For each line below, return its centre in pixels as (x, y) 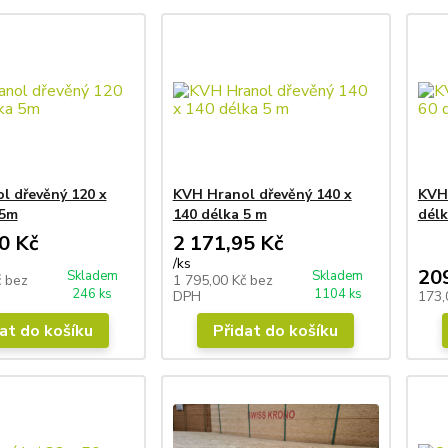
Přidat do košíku (276, 330)
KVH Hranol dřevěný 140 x (262, 194)
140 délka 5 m (219, 214)
